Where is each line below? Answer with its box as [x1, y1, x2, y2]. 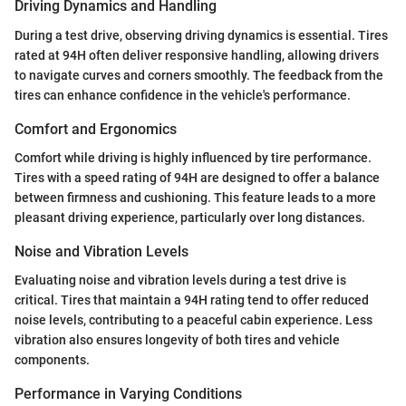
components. [14, 353, 90, 367]
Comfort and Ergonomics [14, 120, 177, 138]
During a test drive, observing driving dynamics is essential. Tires [14, 27, 388, 43]
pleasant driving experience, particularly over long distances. [14, 209, 365, 225]
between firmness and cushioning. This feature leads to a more [14, 189, 376, 205]
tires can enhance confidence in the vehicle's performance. [14, 87, 351, 102]
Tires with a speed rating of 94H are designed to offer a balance [14, 169, 380, 185]
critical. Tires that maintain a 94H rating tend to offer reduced [14, 293, 369, 307]
